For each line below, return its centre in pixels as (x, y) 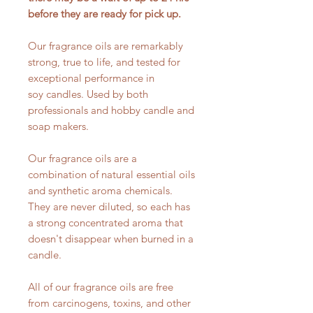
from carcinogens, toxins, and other (109, 303)
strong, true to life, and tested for (104, 61)
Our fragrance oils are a (82, 158)
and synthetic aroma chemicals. (100, 190)
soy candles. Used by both (88, 94)
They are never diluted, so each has (109, 206)
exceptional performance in (91, 78)
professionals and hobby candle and (111, 110)
